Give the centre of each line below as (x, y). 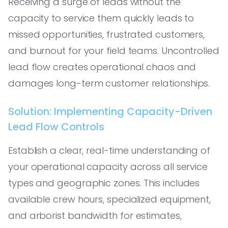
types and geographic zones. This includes (104, 183)
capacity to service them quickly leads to (101, 18)
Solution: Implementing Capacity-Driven (110, 111)
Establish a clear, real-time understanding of (109, 150)
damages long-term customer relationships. (109, 83)
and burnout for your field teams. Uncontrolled (114, 50)
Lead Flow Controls (56, 126)
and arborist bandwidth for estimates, (95, 215)
